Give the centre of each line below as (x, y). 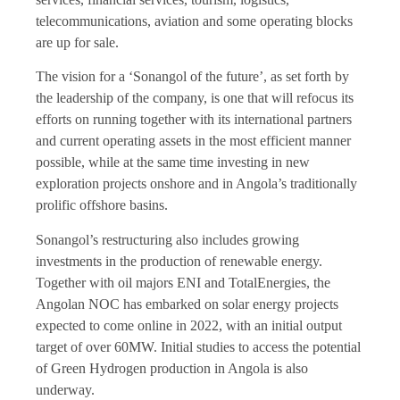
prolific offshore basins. (102, 205)
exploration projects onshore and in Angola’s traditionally (196, 184)
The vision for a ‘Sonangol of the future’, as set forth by (192, 77)
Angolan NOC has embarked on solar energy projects (187, 304)
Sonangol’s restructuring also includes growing (167, 239)
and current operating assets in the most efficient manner (193, 141)
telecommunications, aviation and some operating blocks (194, 21)
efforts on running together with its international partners (194, 120)
